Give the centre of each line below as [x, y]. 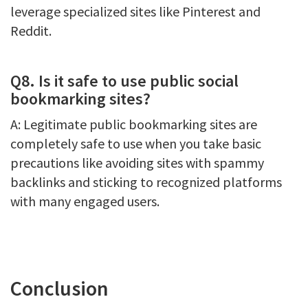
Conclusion [59, 288]
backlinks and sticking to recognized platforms [146, 182]
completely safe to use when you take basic [136, 143]
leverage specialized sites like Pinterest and [135, 11]
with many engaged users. [85, 201]
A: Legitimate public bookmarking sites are [134, 124]
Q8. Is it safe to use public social [124, 81]
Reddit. [31, 31]
